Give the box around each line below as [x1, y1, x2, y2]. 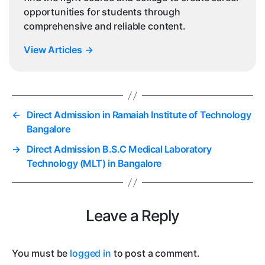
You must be [12, 247, 70, 260]
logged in [70, 247, 111, 260]
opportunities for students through [24, 6, 180, 18]
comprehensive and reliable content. [24, 20, 186, 33]
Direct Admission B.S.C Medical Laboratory [26, 143, 212, 156]
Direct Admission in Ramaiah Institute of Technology [26, 109, 251, 121]
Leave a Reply [86, 206, 179, 225]
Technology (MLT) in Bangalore [26, 157, 161, 170]
